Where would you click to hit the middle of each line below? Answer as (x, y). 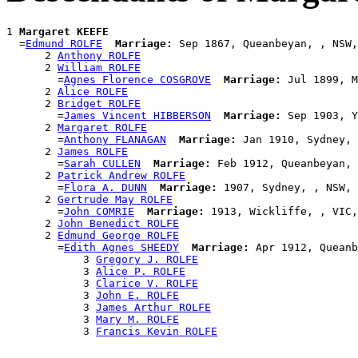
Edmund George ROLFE (118, 236)
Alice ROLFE (93, 92)
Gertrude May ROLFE (115, 200)
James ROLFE (93, 152)
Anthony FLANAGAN (115, 140)
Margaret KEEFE (64, 32)
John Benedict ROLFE (118, 224)
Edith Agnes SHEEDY (121, 248)
